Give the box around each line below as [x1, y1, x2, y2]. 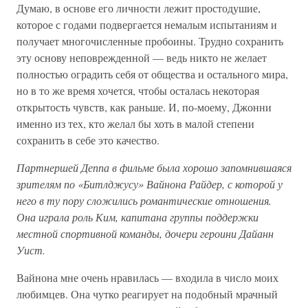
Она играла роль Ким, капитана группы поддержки [16, 210, 258, 225]
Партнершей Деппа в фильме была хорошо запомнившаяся [16, 160, 291, 175]
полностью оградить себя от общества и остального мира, [16, 67, 288, 82]
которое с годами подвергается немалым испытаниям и [16, 17, 277, 32]
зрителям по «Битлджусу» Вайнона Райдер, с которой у [16, 177, 283, 192]
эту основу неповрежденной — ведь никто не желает [16, 50, 267, 65]
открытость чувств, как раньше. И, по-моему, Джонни [16, 100, 272, 115]
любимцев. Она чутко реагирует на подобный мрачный [16, 287, 278, 302]
